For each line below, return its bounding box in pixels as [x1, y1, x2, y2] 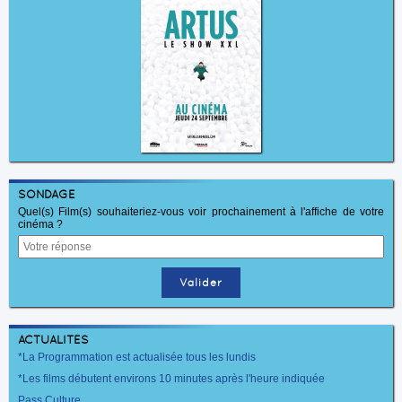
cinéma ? [18, 218, 63, 232]
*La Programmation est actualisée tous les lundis [18, 351, 256, 364]
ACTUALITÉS [18, 333, 89, 347]
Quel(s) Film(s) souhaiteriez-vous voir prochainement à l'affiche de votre [18, 205, 384, 219]
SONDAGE [18, 188, 75, 202]
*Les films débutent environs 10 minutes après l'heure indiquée [18, 372, 325, 386]
